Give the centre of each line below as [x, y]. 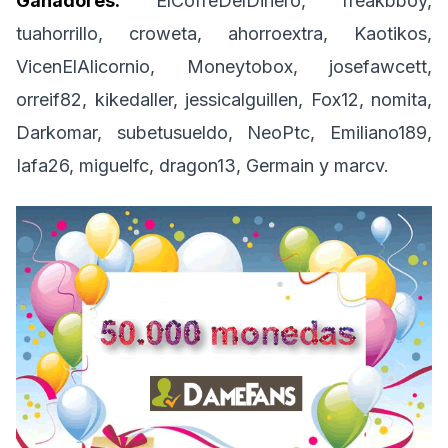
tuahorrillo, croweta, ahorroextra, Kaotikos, [224, 34]
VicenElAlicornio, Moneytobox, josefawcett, [224, 67]
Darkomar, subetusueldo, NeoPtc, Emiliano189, [224, 133]
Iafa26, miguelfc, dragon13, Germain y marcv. [202, 166]
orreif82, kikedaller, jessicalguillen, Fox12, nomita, [224, 100]
